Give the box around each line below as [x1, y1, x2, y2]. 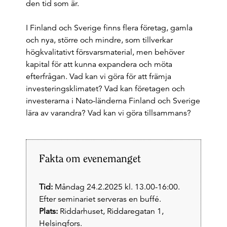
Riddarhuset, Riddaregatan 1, [57, 206, 164, 216]
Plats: [39, 206, 58, 216]
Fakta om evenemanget [39, 152, 141, 165]
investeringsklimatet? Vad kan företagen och [25, 84, 185, 94]
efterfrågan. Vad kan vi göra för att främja [25, 71, 171, 82]
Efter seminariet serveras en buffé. [39, 194, 161, 204]
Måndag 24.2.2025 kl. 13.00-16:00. [52, 182, 180, 192]
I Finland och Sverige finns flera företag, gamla [25, 23, 193, 33]
